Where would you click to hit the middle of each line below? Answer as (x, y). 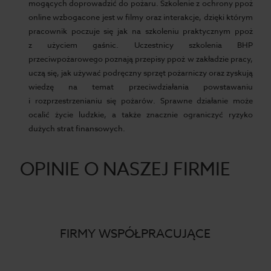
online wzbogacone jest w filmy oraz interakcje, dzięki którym (140, 17)
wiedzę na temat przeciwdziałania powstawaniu (140, 87)
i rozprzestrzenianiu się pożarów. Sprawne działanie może (140, 100)
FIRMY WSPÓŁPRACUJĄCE (135, 234)
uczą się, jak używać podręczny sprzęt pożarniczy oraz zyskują (140, 73)
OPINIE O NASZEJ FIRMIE (126, 170)
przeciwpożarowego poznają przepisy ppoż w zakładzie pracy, (140, 59)
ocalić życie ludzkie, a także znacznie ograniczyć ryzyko (140, 114)
